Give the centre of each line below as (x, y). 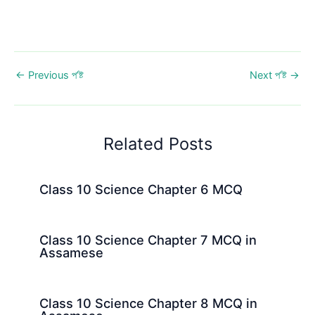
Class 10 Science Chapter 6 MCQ (141, 189)
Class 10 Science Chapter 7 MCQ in (148, 239)
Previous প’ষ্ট (54, 76)
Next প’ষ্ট (270, 76)
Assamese (72, 252)
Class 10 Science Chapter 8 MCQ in (149, 303)
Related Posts (157, 144)
